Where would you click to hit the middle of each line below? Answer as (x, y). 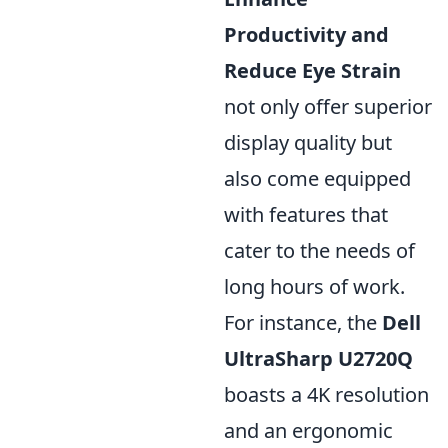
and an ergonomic (308, 430)
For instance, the (303, 322)
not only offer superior (328, 106)
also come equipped (317, 178)
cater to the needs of (319, 250)
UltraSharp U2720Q (318, 358)
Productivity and (306, 34)
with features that (306, 214)
